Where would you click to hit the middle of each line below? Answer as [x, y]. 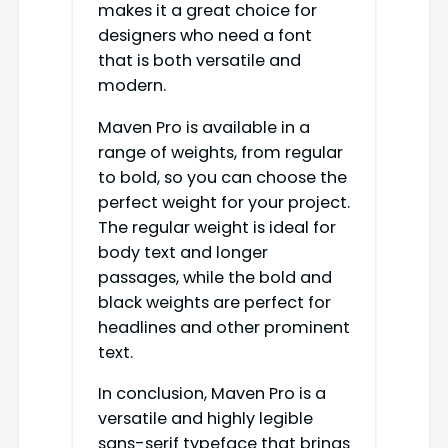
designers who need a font [204, 36]
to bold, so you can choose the [222, 177]
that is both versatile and [199, 61]
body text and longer [182, 252]
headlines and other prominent [223, 327]
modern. [131, 86]
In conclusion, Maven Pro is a [211, 393]
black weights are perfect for [214, 302]
